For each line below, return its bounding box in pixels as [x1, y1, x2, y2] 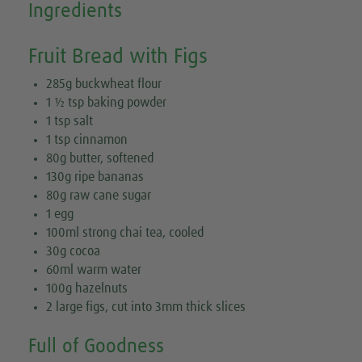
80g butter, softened [46, 152, 154, 166]
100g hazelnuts [46, 282, 128, 296]
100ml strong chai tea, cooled [46, 226, 204, 240]
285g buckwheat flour [46, 78, 162, 91]
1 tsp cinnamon [46, 133, 128, 147]
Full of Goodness [28, 337, 164, 357]
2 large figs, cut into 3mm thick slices [46, 301, 246, 314]
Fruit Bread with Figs [28, 46, 208, 68]
